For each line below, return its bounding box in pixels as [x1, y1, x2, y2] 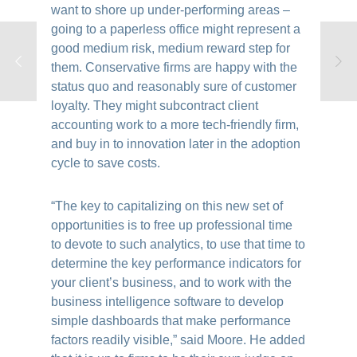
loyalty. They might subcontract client [51, 99, 259, 112]
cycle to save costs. [51, 156, 161, 170]
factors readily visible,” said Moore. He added [51, 333, 306, 347]
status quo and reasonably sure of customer [51, 80, 297, 93]
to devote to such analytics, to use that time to [51, 237, 306, 251]
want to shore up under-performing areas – [51, 3, 291, 17]
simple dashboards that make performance [51, 314, 292, 328]
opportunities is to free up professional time [51, 218, 293, 232]
